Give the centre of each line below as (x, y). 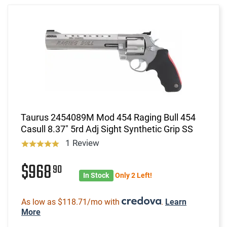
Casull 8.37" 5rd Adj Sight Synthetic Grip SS (107, 129)
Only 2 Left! (133, 175)
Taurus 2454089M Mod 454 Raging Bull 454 (108, 117)
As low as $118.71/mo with (71, 202)
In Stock (96, 175)
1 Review (82, 143)
